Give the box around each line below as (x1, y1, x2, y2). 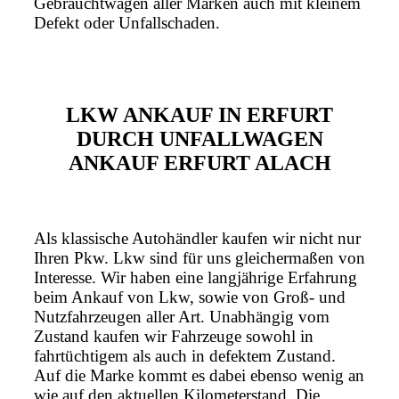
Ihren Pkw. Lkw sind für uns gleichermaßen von (34, 248, 365, 268)
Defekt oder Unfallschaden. (34, 13, 220, 33)
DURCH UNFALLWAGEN (76, 127, 323, 151)
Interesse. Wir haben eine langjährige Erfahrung (34, 268, 357, 288)
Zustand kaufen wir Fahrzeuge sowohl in (34, 327, 313, 346)
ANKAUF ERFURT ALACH (68, 151, 331, 175)
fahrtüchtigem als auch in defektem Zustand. (34, 346, 336, 366)
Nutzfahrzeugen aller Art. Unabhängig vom (34, 307, 330, 327)
